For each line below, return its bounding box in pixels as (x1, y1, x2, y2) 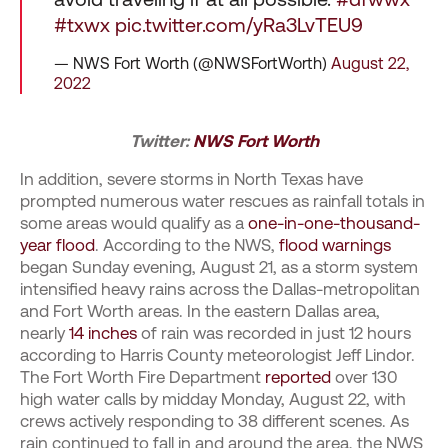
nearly (20, 323, 69, 343)
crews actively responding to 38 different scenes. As (20, 411, 409, 431)
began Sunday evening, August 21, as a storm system (20, 257, 418, 277)
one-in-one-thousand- (248, 213, 420, 233)
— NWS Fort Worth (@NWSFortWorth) (54, 54, 331, 73)
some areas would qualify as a (20, 213, 248, 233)
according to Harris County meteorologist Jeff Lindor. (20, 345, 415, 365)
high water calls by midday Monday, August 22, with (20, 389, 406, 409)
